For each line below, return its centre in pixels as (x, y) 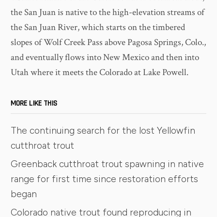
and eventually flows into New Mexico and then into (105, 58)
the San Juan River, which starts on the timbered (98, 28)
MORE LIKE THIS (34, 103)
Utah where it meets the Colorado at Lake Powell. (100, 73)
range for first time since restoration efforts (105, 179)
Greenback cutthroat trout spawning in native (108, 164)
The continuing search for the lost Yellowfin (103, 130)
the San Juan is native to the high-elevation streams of (108, 13)
